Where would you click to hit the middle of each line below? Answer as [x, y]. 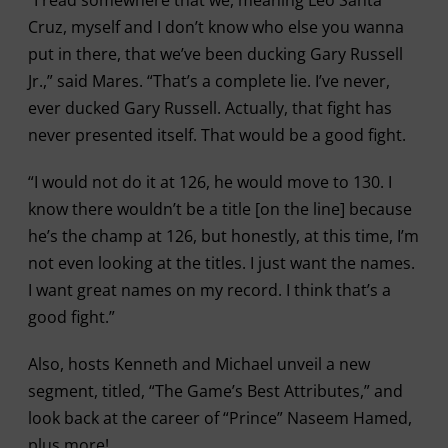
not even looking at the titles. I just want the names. [221, 263]
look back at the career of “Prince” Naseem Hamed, [219, 418]
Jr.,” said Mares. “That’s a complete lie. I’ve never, [208, 81]
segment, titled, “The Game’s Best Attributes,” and [215, 391]
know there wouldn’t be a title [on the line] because [219, 209]
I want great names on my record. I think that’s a [209, 290]
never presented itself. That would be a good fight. [218, 135]
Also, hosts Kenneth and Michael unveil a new [198, 364]
